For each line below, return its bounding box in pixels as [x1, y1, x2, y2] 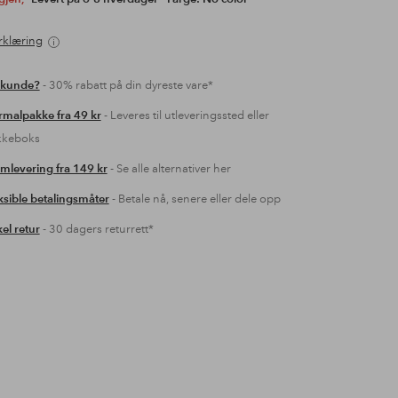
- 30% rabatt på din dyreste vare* [39, 78, 213, 92]
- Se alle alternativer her [107, 162, 231, 176]
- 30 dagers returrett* [39, 222, 154, 236]
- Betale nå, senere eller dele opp [108, 192, 281, 206]
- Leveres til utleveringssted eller [100, 108, 269, 123]
